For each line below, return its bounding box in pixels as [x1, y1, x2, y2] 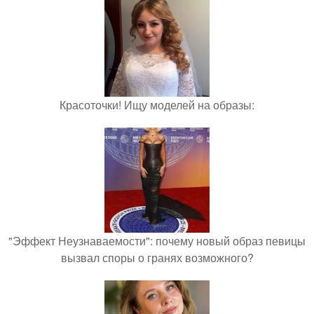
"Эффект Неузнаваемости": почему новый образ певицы [8, 232, 306, 249]
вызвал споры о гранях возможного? [60, 249, 254, 266]
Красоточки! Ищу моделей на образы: [60, 96, 254, 113]
